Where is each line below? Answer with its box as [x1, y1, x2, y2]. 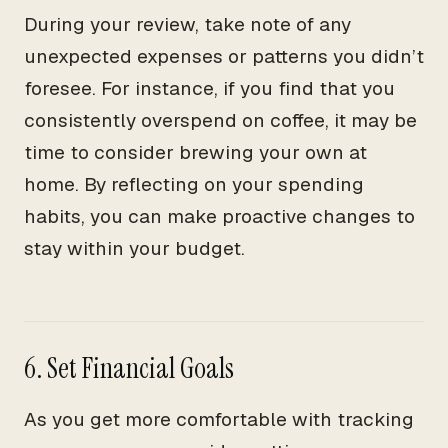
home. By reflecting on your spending [24, 172, 364, 197]
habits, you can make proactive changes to [24, 204, 415, 229]
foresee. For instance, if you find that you [24, 76, 395, 101]
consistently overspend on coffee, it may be [24, 108, 417, 133]
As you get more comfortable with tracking [24, 407, 414, 432]
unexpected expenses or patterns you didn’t [24, 44, 424, 69]
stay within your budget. [24, 236, 245, 261]
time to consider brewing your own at [24, 140, 367, 165]
